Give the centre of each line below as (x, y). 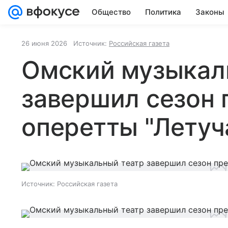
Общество (111, 12)
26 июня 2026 (44, 43)
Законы (210, 12)
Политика (163, 12)
